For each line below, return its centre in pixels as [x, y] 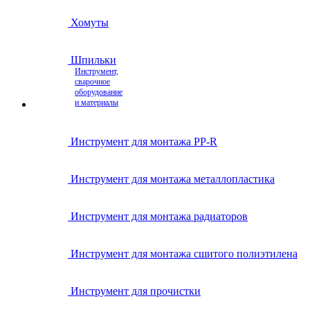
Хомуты [90, 22]
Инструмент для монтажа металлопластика [173, 179]
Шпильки [93, 60]
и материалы [97, 102]
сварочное [92, 82]
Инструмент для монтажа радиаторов [159, 216]
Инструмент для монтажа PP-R [144, 142]
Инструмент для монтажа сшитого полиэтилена [184, 254]
